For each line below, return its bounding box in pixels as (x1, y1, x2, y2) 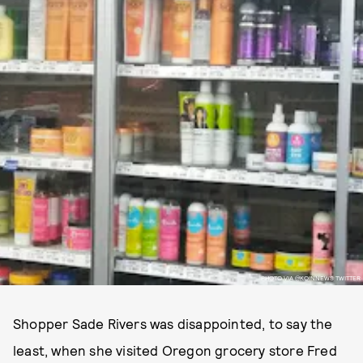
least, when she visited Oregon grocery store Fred (13, 342, 337, 358)
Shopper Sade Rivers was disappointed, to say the (13, 315, 333, 331)
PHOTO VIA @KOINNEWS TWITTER (260, 273, 361, 282)
